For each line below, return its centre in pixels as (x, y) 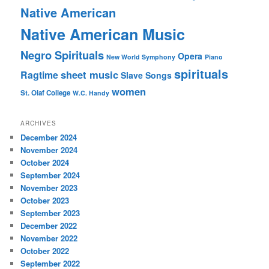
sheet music (90, 74)
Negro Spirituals (62, 55)
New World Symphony (141, 56)
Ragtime (40, 74)
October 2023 (45, 201)
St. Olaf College (46, 92)
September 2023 (50, 213)
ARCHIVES (39, 123)
